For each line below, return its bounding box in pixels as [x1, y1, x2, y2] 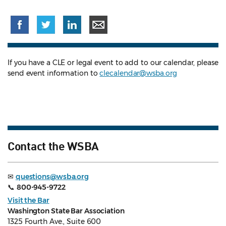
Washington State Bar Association [8, 206, 125, 216]
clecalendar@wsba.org [99, 69, 177, 78]
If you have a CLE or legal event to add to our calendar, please [8, 58, 218, 68]
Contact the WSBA [8, 138, 99, 153]
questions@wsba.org [15, 172, 89, 182]
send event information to [8, 69, 100, 78]
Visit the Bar [8, 196, 49, 205]
